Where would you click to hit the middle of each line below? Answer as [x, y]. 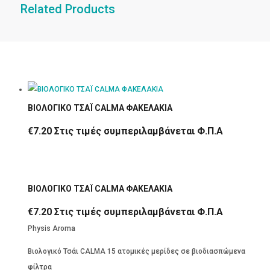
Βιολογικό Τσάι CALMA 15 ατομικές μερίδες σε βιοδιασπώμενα [136, 251]
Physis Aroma [51, 228]
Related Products [67, 9]
